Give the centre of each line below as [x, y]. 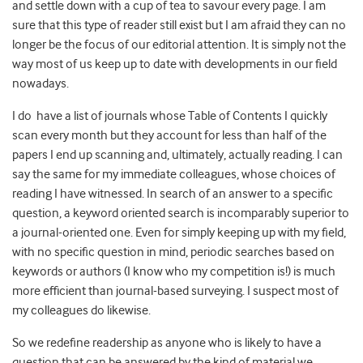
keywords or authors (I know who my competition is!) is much [174, 272]
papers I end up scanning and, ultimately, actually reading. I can [177, 155]
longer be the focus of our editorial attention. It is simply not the [179, 45]
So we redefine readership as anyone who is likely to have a [167, 343]
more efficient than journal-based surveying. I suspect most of [175, 291]
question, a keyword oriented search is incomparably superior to [181, 214]
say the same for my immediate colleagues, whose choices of [174, 175]
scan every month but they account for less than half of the [169, 136]
